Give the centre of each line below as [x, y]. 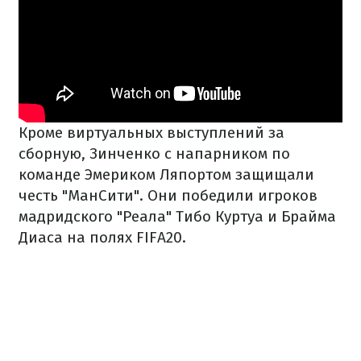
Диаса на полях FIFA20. [102, 238]
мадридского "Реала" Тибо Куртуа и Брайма [177, 217]
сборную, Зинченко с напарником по [154, 154]
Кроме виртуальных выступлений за [151, 133]
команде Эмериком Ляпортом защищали [166, 175]
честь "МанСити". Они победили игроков [168, 196]
